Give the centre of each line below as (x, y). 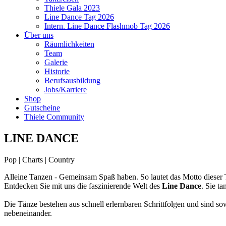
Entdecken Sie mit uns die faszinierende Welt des (83, 186)
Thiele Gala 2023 (72, 8)
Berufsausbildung (72, 80)
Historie (57, 71)
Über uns (39, 35)
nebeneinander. (28, 213)
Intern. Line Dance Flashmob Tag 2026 (107, 26)
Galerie (56, 62)
